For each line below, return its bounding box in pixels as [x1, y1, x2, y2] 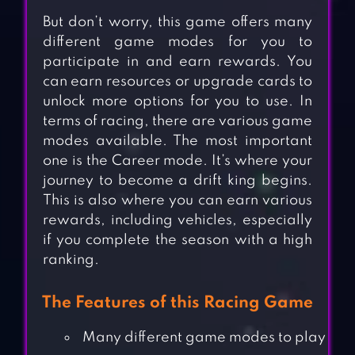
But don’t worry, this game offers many [42, 15, 313, 30]
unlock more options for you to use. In [42, 94, 313, 109]
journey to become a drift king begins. [42, 174, 313, 189]
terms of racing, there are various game [42, 114, 313, 129]
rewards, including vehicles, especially [42, 213, 313, 228]
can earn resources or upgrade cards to [42, 74, 313, 90]
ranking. [42, 253, 99, 268]
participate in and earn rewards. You [42, 55, 313, 70]
